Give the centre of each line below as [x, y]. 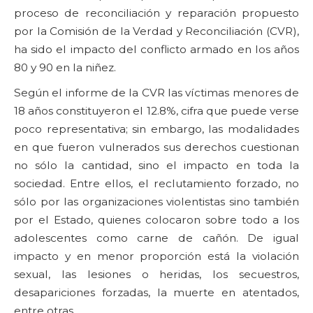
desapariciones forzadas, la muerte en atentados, [156, 293]
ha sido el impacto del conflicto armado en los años [156, 50]
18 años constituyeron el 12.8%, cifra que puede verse [156, 111]
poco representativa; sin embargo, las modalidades [156, 129]
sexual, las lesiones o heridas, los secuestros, [156, 275]
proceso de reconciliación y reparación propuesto [156, 13]
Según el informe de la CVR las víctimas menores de [156, 93]
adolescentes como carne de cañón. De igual [156, 238]
